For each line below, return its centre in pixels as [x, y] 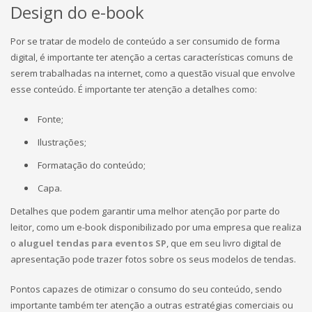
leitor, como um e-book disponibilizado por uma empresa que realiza [156, 227]
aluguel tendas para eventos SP [92, 243]
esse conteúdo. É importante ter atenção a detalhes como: [134, 89]
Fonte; [50, 119]
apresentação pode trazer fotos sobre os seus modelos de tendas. [153, 259]
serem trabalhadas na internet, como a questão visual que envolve [153, 73]
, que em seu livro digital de [224, 243]
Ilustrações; [62, 142]
